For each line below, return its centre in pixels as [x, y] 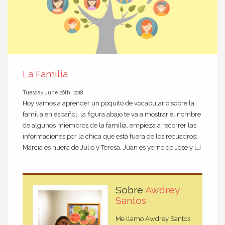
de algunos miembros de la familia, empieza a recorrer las [109, 125]
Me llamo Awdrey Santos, [154, 219]
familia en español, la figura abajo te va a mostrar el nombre [112, 114]
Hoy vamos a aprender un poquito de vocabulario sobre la [108, 103]
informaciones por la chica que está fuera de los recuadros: [110, 136]
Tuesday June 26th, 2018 [53, 92]
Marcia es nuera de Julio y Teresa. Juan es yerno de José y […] [112, 147]
